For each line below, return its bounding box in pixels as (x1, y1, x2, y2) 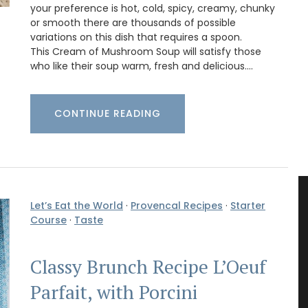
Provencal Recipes (131, 199, 223, 213)
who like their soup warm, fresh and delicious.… (30, 59, 253, 74)
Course (30, 213, 67, 228)
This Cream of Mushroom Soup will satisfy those (30, 45, 261, 59)
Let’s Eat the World (30, 199, 123, 213)
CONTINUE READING (54, 107, 161, 121)
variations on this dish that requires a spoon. (30, 30, 242, 45)
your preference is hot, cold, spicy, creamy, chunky (30, 1, 275, 16)
